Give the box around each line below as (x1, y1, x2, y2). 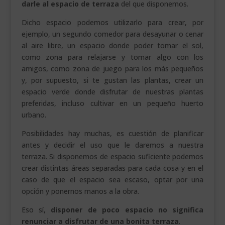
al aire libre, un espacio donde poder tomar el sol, (21, 41, 204, 51)
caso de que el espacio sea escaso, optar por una (21, 175, 204, 185)
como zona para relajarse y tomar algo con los (21, 52, 204, 62)
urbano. (21, 110, 46, 120)
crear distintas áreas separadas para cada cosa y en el (21, 163, 204, 173)
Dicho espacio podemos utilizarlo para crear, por (21, 18, 204, 28)
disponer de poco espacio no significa (51, 205, 204, 215)
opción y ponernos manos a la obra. (21, 186, 139, 196)
